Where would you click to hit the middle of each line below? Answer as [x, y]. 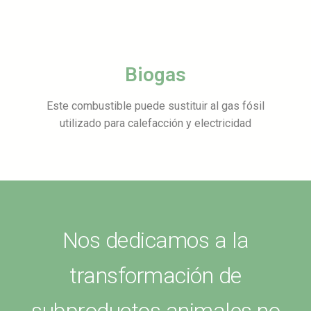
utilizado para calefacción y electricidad [155, 124]
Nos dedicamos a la [155, 241]
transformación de [155, 276]
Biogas [155, 75]
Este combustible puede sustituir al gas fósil [155, 106]
